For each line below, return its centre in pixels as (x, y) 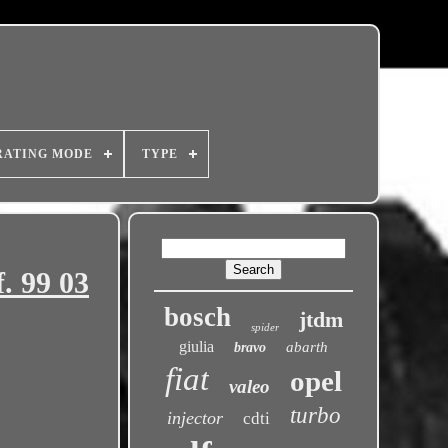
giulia (197, 346)
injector (194, 418)
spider (265, 327)
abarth (307, 347)
